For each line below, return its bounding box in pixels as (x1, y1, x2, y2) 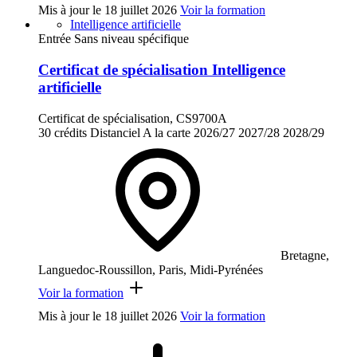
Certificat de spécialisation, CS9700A (38, 111, 227, 125)
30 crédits (38, 125, 87, 139)
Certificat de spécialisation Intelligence (38, 61, 285, 79)
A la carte (143, 125, 190, 139)
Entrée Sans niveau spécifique (38, 32, 189, 46)
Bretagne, (280, 248, 329, 262)
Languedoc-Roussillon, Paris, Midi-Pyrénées (38, 262, 263, 277)
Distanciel (90, 125, 140, 139)
